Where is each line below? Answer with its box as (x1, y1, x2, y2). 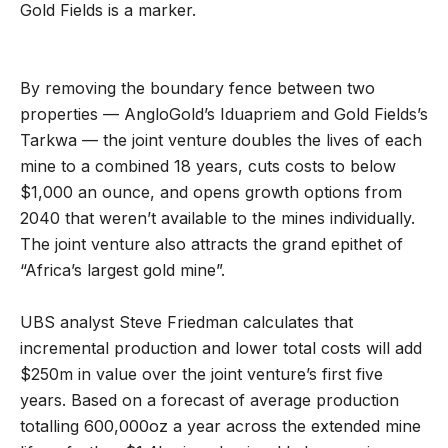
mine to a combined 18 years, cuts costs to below (20, 155, 396, 176)
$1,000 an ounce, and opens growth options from (20, 181, 402, 202)
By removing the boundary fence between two (20, 77, 375, 98)
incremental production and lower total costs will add (20, 337, 422, 358)
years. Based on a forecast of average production (20, 389, 399, 410)
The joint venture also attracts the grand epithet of (20, 233, 403, 254)
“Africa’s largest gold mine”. (20, 259, 225, 280)
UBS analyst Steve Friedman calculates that (20, 311, 353, 332)
